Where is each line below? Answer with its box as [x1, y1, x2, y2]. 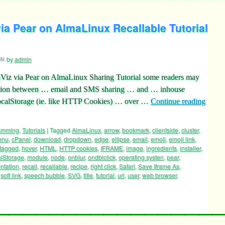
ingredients [146, 144, 177, 152]
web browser [142, 171, 177, 179]
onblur [68, 153, 85, 161]
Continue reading [151, 97, 205, 105]
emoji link [169, 135, 195, 143]
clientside [152, 126, 178, 134]
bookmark [122, 126, 149, 134]
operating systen [119, 153, 164, 161]
